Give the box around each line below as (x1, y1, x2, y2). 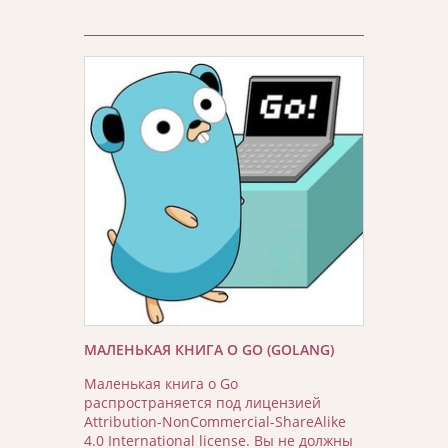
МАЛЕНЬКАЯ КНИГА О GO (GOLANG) (84, 340, 334, 360)
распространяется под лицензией (84, 392, 321, 412)
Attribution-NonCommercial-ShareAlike (84, 411, 346, 431)
